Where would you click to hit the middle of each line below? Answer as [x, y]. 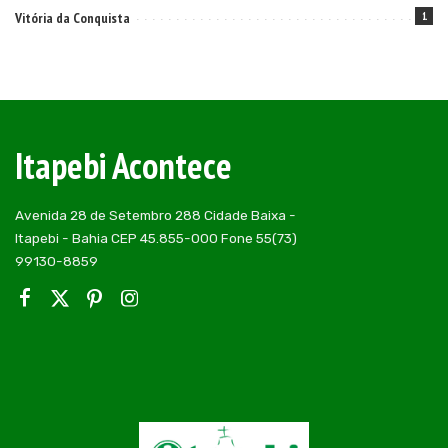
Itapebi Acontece [123, 165]
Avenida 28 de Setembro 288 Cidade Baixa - [155, 215]
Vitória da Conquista [72, 18]
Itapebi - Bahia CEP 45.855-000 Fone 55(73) [156, 238]
